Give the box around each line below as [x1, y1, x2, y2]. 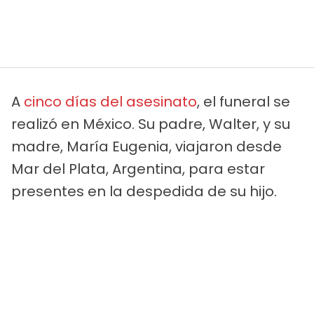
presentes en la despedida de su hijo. [11, 182, 277, 202]
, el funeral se [197, 92, 290, 112]
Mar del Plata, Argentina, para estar [11, 159, 265, 179]
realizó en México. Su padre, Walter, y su [11, 114, 290, 135]
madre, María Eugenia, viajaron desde [11, 137, 282, 157]
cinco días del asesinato [24, 92, 197, 112]
